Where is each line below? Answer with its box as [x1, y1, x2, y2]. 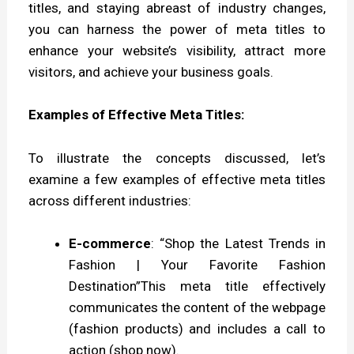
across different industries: [28, 192, 192, 209]
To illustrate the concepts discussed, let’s [28, 149, 326, 166]
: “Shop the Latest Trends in [151, 235, 326, 251]
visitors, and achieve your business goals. [28, 64, 274, 81]
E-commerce [69, 235, 152, 251]
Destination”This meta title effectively [69, 277, 326, 294]
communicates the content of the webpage [69, 299, 326, 315]
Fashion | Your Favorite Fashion [69, 256, 326, 273]
